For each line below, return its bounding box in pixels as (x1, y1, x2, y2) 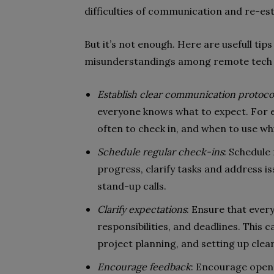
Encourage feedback (97, 261, 191, 273)
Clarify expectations (97, 203, 187, 215)
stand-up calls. (97, 180, 166, 192)
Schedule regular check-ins (97, 146, 224, 158)
